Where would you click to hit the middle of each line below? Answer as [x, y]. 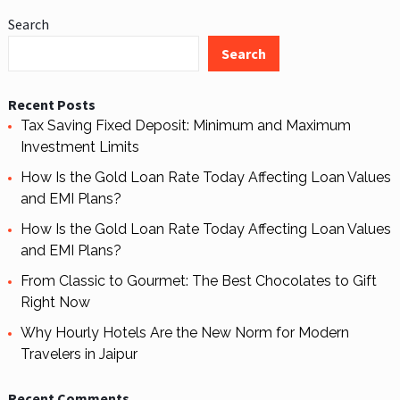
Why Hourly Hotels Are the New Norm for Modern [184, 333]
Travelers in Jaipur [79, 354]
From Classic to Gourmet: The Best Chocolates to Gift [198, 281]
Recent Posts [51, 105]
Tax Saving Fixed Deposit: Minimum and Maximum [185, 126]
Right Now [55, 303]
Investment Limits [79, 147]
